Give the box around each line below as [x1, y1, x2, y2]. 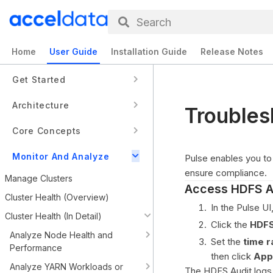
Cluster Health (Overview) [5, 192, 109, 202]
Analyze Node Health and [10, 230, 113, 240]
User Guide [49, 46, 97, 57]
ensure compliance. [185, 167, 267, 179]
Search [136, 15, 172, 29]
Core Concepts [12, 125, 82, 136]
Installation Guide [111, 46, 187, 57]
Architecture [12, 99, 69, 110]
